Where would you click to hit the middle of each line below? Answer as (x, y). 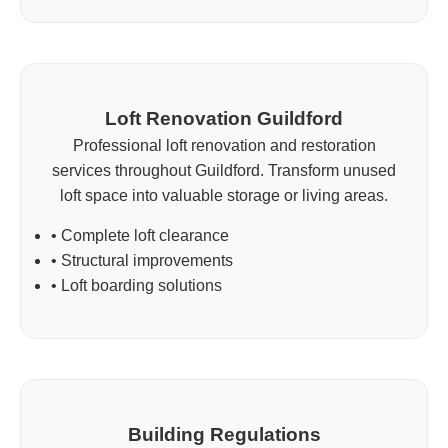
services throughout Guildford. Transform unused (224, 170)
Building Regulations (224, 434)
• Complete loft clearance (140, 235)
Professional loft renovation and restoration (224, 145)
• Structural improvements (142, 260)
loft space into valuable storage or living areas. (224, 195)
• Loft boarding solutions (136, 285)
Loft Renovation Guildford (224, 118)
